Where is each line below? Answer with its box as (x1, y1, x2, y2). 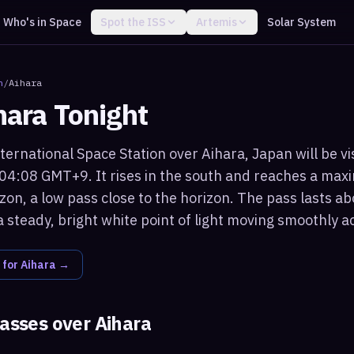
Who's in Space (2, 15, 81, 29)
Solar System (266, 15, 336, 29)
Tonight (47, 96, 149, 133)
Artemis (195, 15, 237, 29)
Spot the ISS (100, 15, 166, 29)
